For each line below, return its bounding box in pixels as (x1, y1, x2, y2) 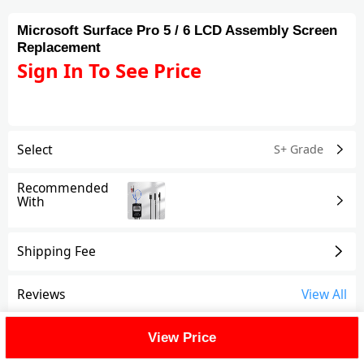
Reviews (17, 285, 66, 304)
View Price (148, 329, 216, 345)
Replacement (17, 40, 102, 56)
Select (17, 140, 54, 158)
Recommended (17, 178, 110, 197)
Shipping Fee (17, 242, 97, 261)
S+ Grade (273, 141, 323, 157)
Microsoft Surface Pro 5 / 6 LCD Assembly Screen (17, 23, 338, 39)
